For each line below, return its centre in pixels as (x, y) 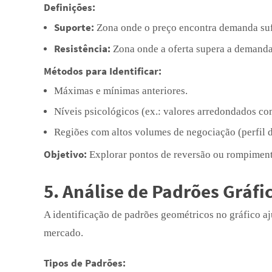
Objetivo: (65, 154)
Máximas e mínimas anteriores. (121, 91)
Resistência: (82, 49)
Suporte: (74, 27)
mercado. (63, 233)
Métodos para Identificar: (103, 71)
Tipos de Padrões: (85, 263)
